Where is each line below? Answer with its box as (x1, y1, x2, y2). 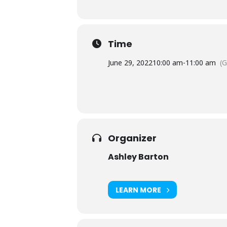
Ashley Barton (108, 151, 169, 163)
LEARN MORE (116, 184, 161, 195)
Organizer (108, 132, 157, 145)
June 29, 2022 (108, 58, 153, 68)
